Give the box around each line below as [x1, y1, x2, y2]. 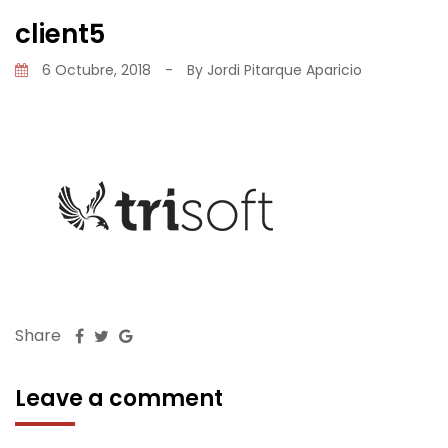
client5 [15, 15, 105, 52]
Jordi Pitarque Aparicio [207, 59, 362, 80]
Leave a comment [15, 382, 223, 414]
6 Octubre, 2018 [38, 59, 155, 80]
